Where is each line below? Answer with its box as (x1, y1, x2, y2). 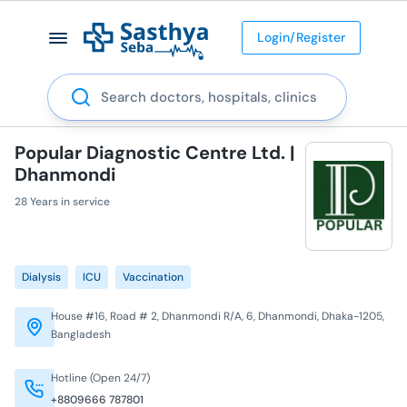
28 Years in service (15, 194, 110, 209)
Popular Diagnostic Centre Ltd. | (15, 140, 294, 164)
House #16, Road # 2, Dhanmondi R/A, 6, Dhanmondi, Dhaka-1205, (51, 308, 384, 323)
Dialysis (22, 269, 61, 284)
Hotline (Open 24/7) (51, 370, 150, 385)
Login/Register (256, 28, 345, 45)
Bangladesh (51, 326, 111, 342)
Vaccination (123, 269, 184, 284)
